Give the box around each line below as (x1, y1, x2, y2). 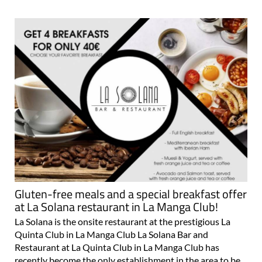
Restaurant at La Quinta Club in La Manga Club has (15, 220, 219, 232)
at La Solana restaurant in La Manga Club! (15, 176, 218, 195)
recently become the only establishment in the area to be (15, 233, 240, 244)
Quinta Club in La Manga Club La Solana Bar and (15, 207, 208, 219)
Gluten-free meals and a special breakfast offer (15, 163, 247, 182)
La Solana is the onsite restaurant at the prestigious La (15, 194, 230, 206)
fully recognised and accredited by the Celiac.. (15, 246, 195, 257)
